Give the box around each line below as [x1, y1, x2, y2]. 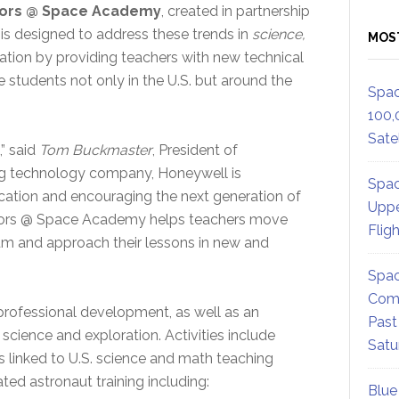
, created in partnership [160, 2, 310, 20]
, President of [151, 141, 238, 159]
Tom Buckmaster [38, 141, 152, 159]
